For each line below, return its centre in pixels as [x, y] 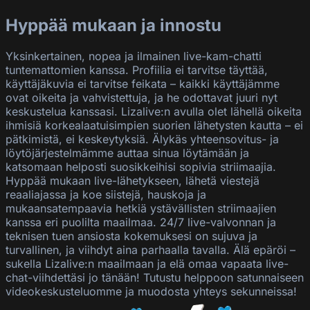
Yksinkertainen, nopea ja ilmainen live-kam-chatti [134, 56]
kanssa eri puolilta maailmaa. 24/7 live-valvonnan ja [141, 222]
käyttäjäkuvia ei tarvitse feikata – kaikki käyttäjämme [143, 84]
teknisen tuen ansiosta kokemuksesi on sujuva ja [131, 236]
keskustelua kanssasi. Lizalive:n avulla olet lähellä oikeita [154, 111]
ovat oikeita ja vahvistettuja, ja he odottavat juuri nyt [142, 98]
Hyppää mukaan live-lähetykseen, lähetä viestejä [133, 181]
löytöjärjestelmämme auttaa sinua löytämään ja [127, 153]
